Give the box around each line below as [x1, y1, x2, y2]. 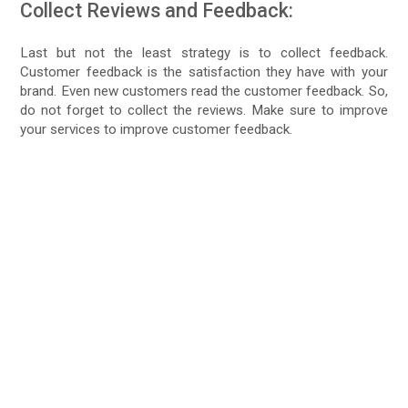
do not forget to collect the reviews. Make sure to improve [20, 101, 388, 118]
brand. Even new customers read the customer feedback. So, [20, 82, 388, 99]
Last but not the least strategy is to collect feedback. [20, 44, 388, 61]
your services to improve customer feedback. [20, 120, 293, 138]
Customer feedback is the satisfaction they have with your [20, 63, 388, 80]
